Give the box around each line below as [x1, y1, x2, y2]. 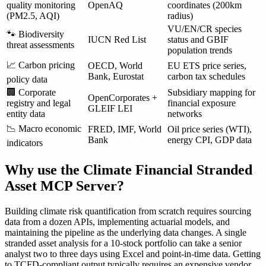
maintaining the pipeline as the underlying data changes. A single [5, 227, 246, 237]
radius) [167, 11, 193, 21]
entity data [7, 109, 45, 119]
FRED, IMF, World [88, 124, 161, 134]
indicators [7, 138, 43, 148]
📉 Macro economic [7, 123, 81, 134]
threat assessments [7, 40, 74, 50]
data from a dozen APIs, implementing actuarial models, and [5, 216, 230, 227]
